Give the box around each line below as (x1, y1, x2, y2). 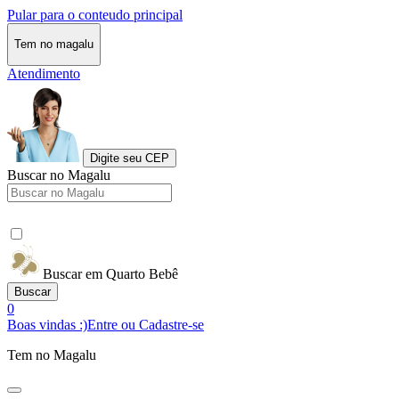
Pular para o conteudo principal (7, 7, 183, 22)
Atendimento (7, 65, 80, 81)
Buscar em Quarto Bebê (43, 265, 178, 281)
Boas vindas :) (7, 316, 87, 332)
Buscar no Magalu (7, 167, 110, 183)
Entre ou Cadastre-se (87, 316, 204, 332)
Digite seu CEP (90, 151, 169, 165)
